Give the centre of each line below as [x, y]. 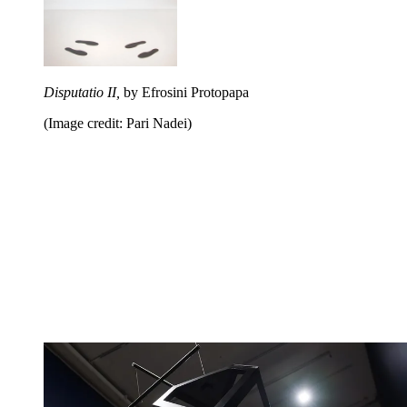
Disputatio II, [82, 93]
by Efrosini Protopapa [184, 93]
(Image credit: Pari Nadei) [118, 124]
